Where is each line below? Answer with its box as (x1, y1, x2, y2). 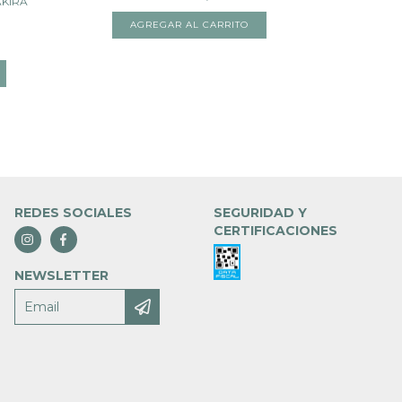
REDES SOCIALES (13, 205, 132, 222)
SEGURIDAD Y (214, 205, 308, 222)
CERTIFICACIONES (214, 223, 338, 240)
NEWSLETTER (13, 267, 109, 284)
